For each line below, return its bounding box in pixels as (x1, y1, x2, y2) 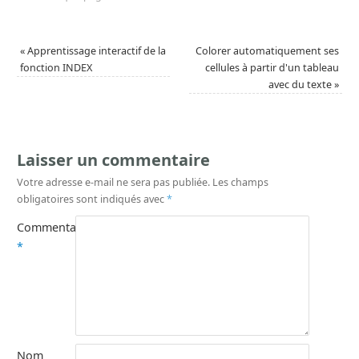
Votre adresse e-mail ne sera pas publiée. (17, 175, 210, 190)
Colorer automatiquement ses (195, 44, 339, 58)
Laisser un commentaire (17, 149, 210, 171)
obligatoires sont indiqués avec (17, 192, 167, 207)
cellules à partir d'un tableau (204, 61, 339, 75)
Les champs (212, 175, 268, 190)
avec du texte (268, 78, 334, 92)
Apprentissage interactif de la (25, 44, 167, 58)
